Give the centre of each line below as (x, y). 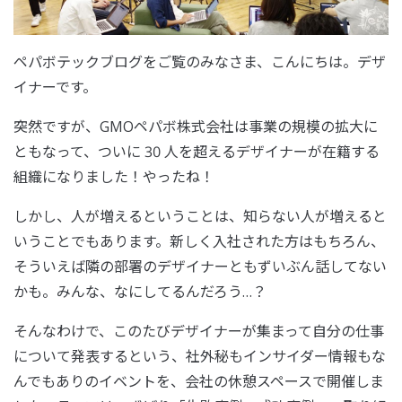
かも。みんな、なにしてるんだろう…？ (140, 292)
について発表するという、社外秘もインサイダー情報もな (200, 357)
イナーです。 (55, 87)
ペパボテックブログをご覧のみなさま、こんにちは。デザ (200, 62)
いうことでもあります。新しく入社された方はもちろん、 (199, 242)
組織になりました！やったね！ (114, 177)
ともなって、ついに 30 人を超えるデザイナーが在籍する (197, 152)
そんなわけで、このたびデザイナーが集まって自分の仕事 (199, 332)
